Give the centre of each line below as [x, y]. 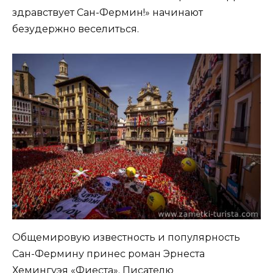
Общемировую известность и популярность [126, 237]
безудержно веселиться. [76, 29]
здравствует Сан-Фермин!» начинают [108, 13]
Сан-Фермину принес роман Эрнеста [108, 253]
